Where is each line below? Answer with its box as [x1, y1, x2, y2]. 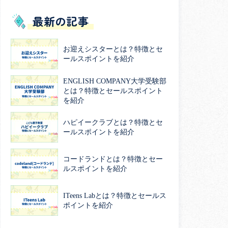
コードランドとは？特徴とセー [63, 155, 163, 163]
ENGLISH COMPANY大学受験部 [63, 77, 166, 85]
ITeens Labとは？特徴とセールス [63, 192, 166, 200]
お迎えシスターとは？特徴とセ [63, 45, 163, 53]
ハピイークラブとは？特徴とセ [63, 119, 163, 127]
